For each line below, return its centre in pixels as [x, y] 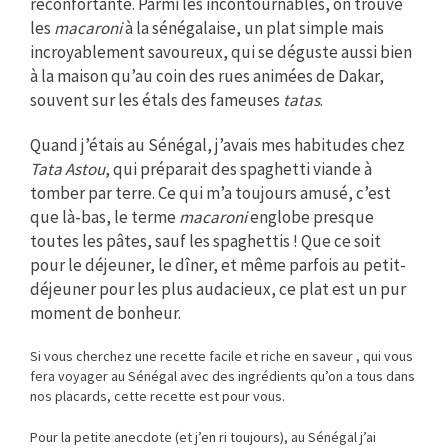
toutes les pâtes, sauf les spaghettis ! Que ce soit [205, 240]
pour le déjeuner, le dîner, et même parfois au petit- [218, 264]
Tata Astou [67, 168]
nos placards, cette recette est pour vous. [157, 395]
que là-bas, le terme [104, 216]
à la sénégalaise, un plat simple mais [253, 27]
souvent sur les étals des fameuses [156, 99]
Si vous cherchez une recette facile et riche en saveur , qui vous [221, 355]
